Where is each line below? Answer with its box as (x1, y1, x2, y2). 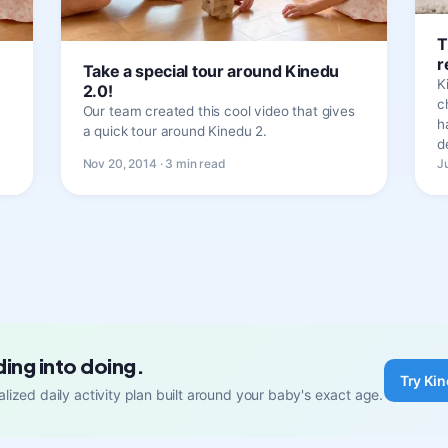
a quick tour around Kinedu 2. (82, 122, 268, 139)
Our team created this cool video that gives (82, 102, 355, 119)
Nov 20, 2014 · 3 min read (82, 155, 226, 171)
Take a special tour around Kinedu (82, 60, 340, 81)
